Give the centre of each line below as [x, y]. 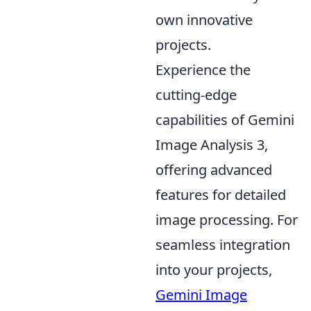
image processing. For [227, 219]
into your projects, [214, 269]
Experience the [203, 69]
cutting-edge [196, 94]
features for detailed [221, 194]
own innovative [204, 19]
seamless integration [223, 244]
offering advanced [214, 169]
